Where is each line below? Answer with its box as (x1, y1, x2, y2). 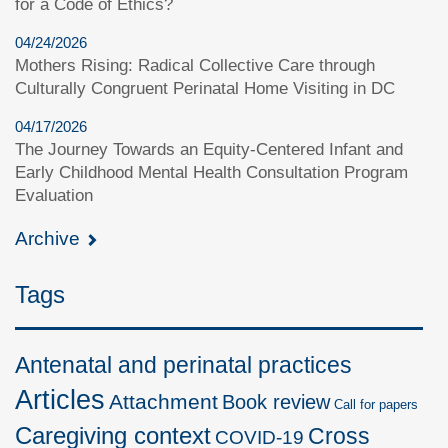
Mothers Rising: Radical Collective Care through (15, 55, 375, 75)
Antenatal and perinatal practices (15, 351, 352, 378)
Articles (15, 384, 105, 415)
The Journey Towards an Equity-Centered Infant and (15, 139, 403, 159)
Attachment (109, 389, 218, 413)
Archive (15, 227, 85, 249)
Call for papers (334, 397, 418, 412)
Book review (222, 390, 330, 413)
